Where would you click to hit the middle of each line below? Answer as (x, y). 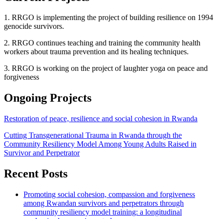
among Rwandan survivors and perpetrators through (104, 203)
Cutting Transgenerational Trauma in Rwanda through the (93, 135)
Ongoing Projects (48, 98)
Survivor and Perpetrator (42, 153)
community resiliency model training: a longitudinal (103, 212)
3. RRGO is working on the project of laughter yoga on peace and (106, 68)
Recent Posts (36, 174)
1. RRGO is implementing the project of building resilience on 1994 (109, 18)
